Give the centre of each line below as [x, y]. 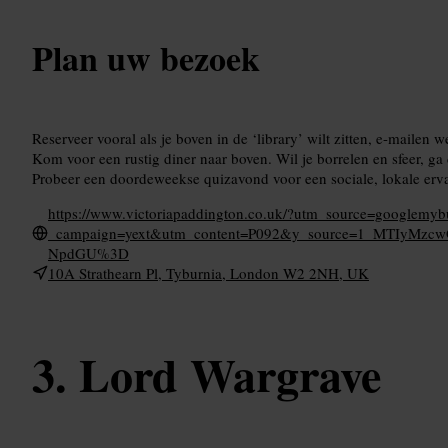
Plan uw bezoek [146, 57]
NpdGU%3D [88, 252]
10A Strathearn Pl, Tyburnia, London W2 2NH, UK [208, 272]
